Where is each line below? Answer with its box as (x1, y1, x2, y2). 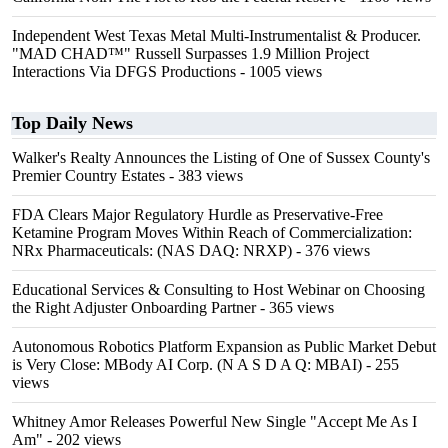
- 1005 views (236, 63, 322, 80)
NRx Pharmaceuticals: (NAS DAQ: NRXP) (12, 242, 292, 259)
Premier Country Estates (12, 167, 165, 184)
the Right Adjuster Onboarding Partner (12, 299, 256, 316)
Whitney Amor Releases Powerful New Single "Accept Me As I (12, 413, 417, 430)
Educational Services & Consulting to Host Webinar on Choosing (12, 281, 425, 298)
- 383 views (165, 167, 243, 184)
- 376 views (292, 242, 370, 259)
